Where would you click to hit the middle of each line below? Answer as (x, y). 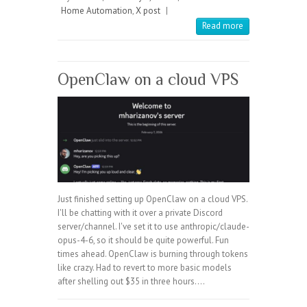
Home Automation (97, 10)
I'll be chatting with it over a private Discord (140, 212)
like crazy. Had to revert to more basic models (145, 267)
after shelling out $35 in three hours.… (131, 281)
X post (148, 10)
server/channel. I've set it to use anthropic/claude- (153, 226)
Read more (223, 25)
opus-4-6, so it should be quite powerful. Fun (143, 240)
